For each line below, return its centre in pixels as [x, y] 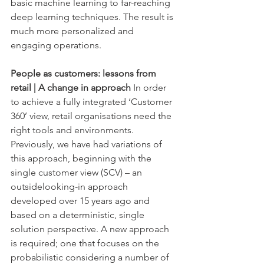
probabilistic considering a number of [91, 257]
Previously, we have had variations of [88, 144]
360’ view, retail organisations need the [92, 115]
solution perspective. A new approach [91, 229]
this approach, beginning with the [82, 158]
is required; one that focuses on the [86, 243]
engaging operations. [56, 45]
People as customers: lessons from [85, 73]
